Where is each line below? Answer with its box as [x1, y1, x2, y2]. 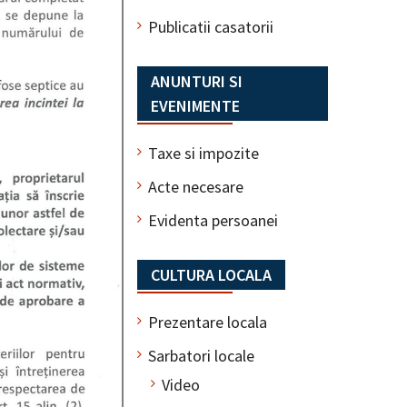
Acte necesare [148, 175, 243, 197]
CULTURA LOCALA [151, 263, 272, 285]
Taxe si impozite [148, 142, 259, 164]
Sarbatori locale [148, 344, 254, 366]
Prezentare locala [148, 311, 267, 333]
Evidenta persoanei [148, 209, 278, 231]
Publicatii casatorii [148, 15, 273, 37]
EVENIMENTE [151, 94, 240, 116]
